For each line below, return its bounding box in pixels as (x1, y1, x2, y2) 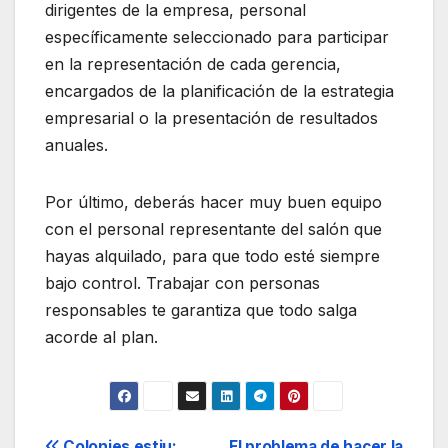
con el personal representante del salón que (45, 218, 382, 239)
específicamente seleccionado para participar (45, 26, 389, 47)
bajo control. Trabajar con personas (45, 272, 320, 293)
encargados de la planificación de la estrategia (45, 80, 394, 101)
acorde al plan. (45, 326, 158, 347)
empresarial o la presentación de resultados (45, 107, 378, 128)
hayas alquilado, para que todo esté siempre (45, 245, 380, 266)
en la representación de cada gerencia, (45, 53, 341, 74)
